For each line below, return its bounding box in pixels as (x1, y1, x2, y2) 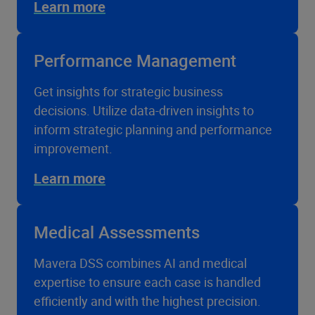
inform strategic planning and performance (34, 121, 272, 138)
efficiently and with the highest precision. (34, 292, 261, 309)
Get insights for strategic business (34, 83, 223, 100)
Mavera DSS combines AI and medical (34, 255, 247, 271)
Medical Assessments (34, 221, 200, 243)
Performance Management (34, 49, 236, 72)
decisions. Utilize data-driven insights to (34, 102, 254, 119)
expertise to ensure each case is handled (34, 274, 261, 290)
